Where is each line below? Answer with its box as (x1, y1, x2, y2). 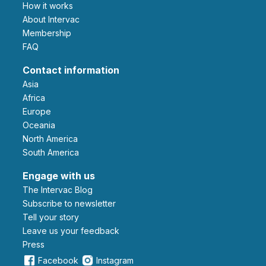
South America (28, 147, 79, 158)
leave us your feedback (27, 226, 119, 236)
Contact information (23, 64, 119, 77)
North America (28, 134, 78, 144)
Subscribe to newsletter (28, 198, 116, 209)
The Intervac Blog (28, 185, 93, 195)
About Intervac (28, 14, 80, 25)
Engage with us (23, 170, 95, 182)
